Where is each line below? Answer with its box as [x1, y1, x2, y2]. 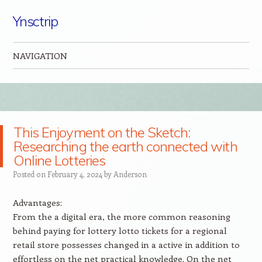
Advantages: [12, 196, 62, 208]
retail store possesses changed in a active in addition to [12, 239, 240, 250]
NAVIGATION [12, 50, 67, 61]
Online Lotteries [13, 151, 105, 169]
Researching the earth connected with [13, 137, 237, 155]
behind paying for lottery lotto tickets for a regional [12, 225, 227, 236]
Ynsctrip [12, 12, 58, 30]
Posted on [12, 169, 47, 179]
